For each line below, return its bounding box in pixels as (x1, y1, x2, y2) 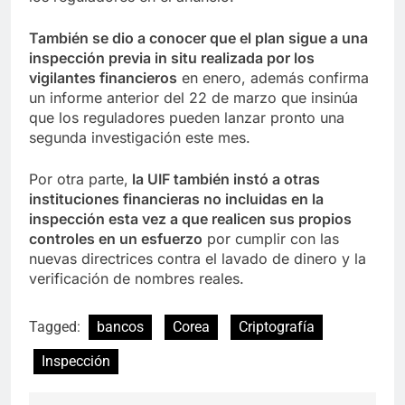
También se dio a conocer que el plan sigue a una (29, 28, 368, 47)
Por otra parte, (29, 169, 128, 188)
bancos (97, 317, 144, 335)
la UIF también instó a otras (128, 169, 320, 188)
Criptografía (239, 317, 315, 335)
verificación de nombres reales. (29, 268, 244, 287)
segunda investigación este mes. (29, 127, 250, 146)
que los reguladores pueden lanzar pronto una (29, 108, 344, 127)
